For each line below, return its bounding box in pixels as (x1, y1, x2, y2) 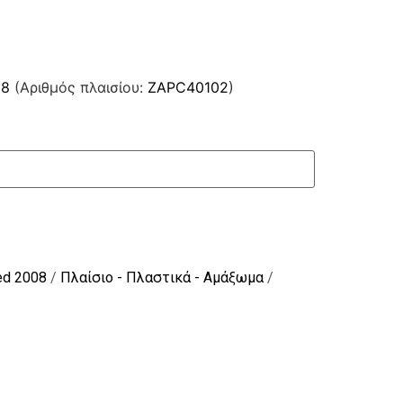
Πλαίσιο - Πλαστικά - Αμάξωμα (60, 269, 264, 287)
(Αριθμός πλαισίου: (10, 78, 148, 96)
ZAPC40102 (148, 78, 228, 96)
